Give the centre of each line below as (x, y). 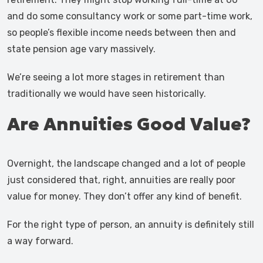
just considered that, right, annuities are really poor (121, 180)
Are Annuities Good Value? (129, 124)
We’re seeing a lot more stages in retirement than (116, 77)
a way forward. (40, 241)
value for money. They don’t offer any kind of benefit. (124, 196)
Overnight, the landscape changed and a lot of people (126, 163)
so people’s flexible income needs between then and (122, 33)
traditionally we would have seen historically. (107, 94)
